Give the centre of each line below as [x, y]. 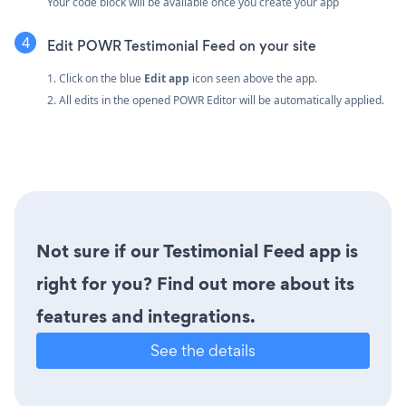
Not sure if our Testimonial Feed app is [197, 251]
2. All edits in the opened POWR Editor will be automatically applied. [216, 100]
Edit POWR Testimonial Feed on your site [182, 45]
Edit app [167, 78]
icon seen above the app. [253, 78]
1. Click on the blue [96, 78]
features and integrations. [146, 316]
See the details [203, 350]
